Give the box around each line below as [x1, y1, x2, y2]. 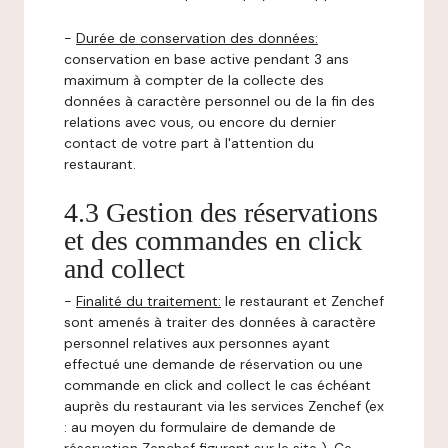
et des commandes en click [64, 225, 362, 256]
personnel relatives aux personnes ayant [64, 334, 330, 352]
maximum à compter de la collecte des [64, 71, 324, 89]
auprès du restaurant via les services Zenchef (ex [64, 397, 384, 415]
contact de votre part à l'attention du [64, 134, 314, 152]
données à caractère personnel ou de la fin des [64, 92, 375, 110]
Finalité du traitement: [76, 292, 221, 310]
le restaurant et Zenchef [221, 292, 384, 310]
